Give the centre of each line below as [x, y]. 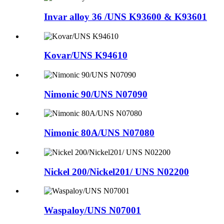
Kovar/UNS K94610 [86, 55]
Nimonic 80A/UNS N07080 [99, 133]
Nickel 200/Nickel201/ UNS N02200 [116, 171]
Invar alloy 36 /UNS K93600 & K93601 [125, 16]
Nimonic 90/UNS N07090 [96, 94]
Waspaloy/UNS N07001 [92, 210]
